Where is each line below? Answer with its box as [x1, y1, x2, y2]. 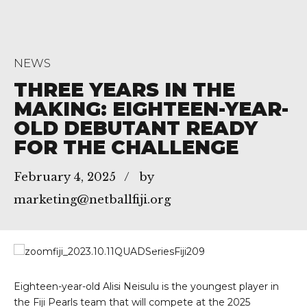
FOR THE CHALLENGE [14, 135, 238, 159]
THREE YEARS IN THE [14, 77, 235, 101]
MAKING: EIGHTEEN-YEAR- [14, 97, 288, 121]
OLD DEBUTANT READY [14, 116, 258, 140]
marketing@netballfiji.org [14, 193, 171, 208]
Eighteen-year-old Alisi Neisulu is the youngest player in [14, 280, 279, 293]
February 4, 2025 [14, 170, 116, 185]
